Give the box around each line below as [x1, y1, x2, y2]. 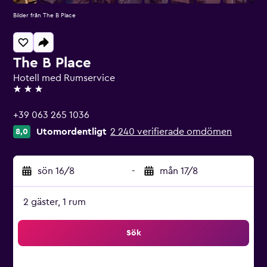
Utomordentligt [36, 127, 107, 136]
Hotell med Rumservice [13, 73, 115, 83]
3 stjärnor [13, 89, 54, 99]
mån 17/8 [160, 166, 198, 176]
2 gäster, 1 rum [23, 197, 86, 207]
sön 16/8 [38, 166, 74, 176]
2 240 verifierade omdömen [110, 127, 232, 136]
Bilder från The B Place [13, 13, 76, 18]
